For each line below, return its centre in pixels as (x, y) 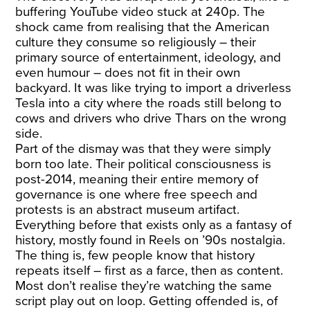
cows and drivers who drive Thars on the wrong (151, 118)
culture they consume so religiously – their (136, 42)
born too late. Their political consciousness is (144, 164)
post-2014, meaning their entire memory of (137, 179)
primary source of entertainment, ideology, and (148, 57)
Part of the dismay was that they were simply (143, 149)
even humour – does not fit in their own (128, 73)
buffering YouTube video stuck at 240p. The (140, 12)
